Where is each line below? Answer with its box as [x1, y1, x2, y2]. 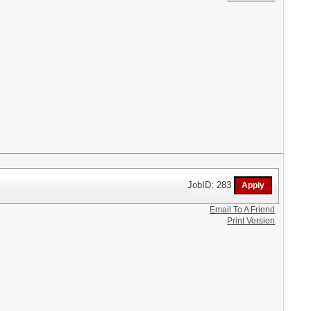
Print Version [227, 215, 276, 226]
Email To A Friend [210, 204, 276, 215]
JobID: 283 [187, 179, 235, 190]
